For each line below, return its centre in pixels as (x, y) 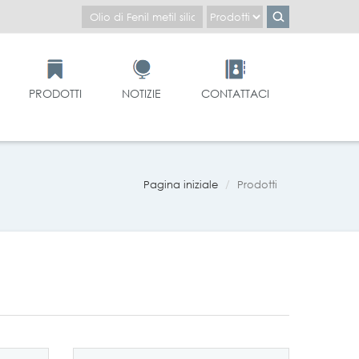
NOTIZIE (141, 93)
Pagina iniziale (181, 185)
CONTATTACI (235, 93)
